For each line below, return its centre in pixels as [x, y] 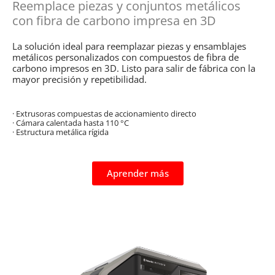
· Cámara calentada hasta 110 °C [71, 123]
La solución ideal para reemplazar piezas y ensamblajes [129, 46]
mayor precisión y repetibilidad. [79, 79]
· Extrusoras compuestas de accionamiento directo [104, 114]
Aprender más [137, 173]
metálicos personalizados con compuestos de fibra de [126, 57]
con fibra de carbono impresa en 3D [114, 21]
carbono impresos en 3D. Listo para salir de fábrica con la [134, 68]
